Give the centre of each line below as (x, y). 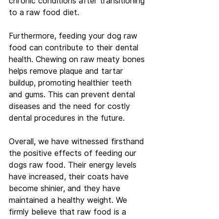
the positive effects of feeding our (74, 153)
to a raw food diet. (44, 13)
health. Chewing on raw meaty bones (78, 60)
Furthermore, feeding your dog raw (74, 36)
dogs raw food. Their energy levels (74, 165)
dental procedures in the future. (67, 118)
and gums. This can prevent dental (73, 95)
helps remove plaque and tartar (67, 71)
